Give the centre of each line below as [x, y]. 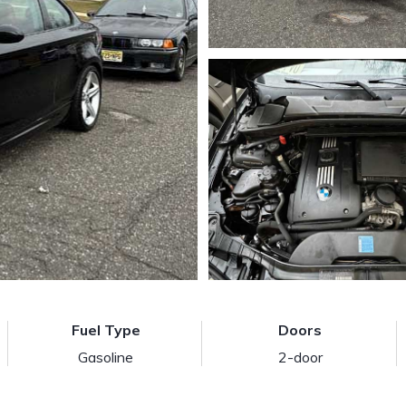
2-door [300, 357]
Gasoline [106, 357]
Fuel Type [106, 330]
